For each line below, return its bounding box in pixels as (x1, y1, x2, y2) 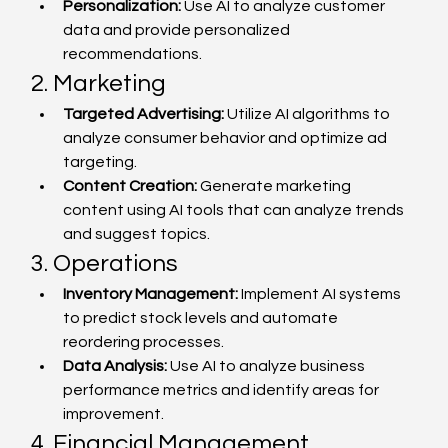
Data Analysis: (63, 358, 168, 374)
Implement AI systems (238, 286, 405, 302)
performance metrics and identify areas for (63, 382, 383, 398)
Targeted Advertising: (63, 106, 225, 122)
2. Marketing (31, 71, 167, 96)
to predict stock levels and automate (63, 310, 342, 326)
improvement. (63, 406, 165, 422)
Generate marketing (197, 178, 355, 194)
